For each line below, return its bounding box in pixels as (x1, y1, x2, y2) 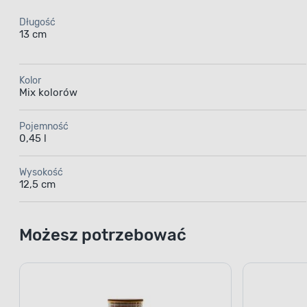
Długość (19, 20, 56, 32)
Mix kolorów (19, 90, 77, 103)
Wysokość (19, 170, 63, 182)
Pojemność (19, 124, 69, 136)
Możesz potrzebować (19, 229, 186, 249)
